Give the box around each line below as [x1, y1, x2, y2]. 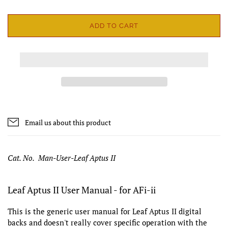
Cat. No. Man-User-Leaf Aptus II [8, 152, 116, 163]
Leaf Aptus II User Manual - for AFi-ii [8, 183, 156, 196]
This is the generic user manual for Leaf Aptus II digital [8, 206, 202, 216]
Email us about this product [25, 117, 111, 127]
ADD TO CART [89, 21, 139, 30]
